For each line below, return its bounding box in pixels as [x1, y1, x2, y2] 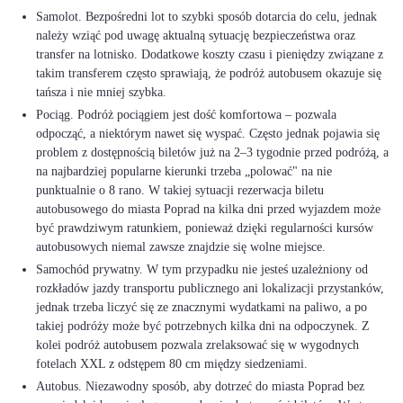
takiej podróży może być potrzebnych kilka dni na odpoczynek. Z [36, 319, 370, 333]
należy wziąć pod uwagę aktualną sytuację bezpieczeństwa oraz [36, 29, 355, 42]
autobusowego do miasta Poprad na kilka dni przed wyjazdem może [36, 202, 381, 216]
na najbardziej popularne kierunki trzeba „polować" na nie [36, 165, 332, 178]
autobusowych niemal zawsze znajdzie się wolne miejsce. [36, 240, 326, 254]
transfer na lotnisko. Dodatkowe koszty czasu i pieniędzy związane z [36, 48, 383, 61]
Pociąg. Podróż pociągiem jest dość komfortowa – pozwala [36, 108, 336, 121]
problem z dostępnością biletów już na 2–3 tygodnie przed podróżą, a [36, 146, 389, 159]
